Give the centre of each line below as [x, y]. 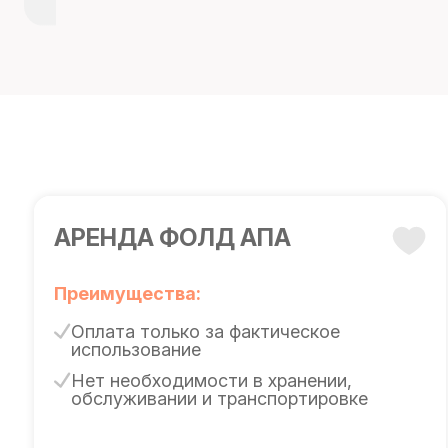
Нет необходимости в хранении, [211, 380]
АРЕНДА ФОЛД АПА [172, 237]
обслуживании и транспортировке [219, 398]
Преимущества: [127, 293]
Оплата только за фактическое [205, 331]
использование [135, 349]
